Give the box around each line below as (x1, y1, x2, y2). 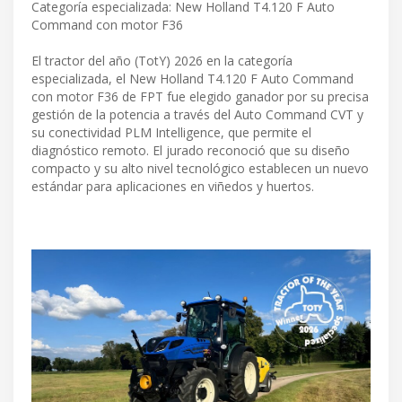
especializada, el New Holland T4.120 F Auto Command (31, 70, 354, 88)
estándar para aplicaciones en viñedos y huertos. (31, 178, 314, 196)
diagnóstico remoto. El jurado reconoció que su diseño (31, 142, 350, 160)
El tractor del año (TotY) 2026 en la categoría (31, 52, 293, 70)
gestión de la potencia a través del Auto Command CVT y (31, 106, 363, 124)
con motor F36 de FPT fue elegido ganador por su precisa (31, 88, 369, 106)
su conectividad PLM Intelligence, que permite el (31, 124, 311, 142)
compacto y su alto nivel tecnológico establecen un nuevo (31, 160, 369, 178)
